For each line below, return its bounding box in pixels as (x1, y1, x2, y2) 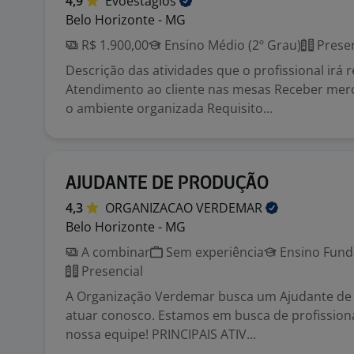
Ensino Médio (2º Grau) (161, 36, 301, 54)
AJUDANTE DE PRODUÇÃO (66, 175, 269, 193)
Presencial (78, 262, 143, 280)
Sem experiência (163, 243, 264, 261)
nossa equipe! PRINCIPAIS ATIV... (66, 326, 256, 343)
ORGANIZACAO (105, 199, 196, 217)
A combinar (78, 243, 150, 261)
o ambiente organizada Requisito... (66, 100, 273, 117)
